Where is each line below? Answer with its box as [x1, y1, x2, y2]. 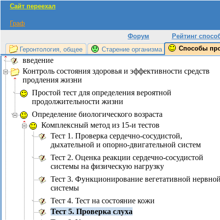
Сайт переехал [10, 2, 55, 10]
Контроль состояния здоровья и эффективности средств [23, 67, 210, 75]
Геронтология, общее [20, 46, 82, 53]
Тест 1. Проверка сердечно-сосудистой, [51, 132, 182, 140]
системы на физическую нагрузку [51, 162, 164, 170]
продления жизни [23, 76, 82, 84]
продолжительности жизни [32, 97, 123, 106]
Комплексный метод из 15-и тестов [41, 121, 160, 129]
